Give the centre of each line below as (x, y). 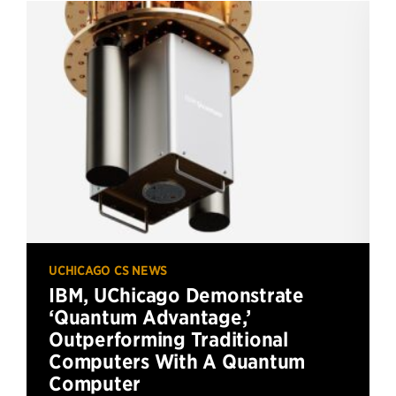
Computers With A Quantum (177, 362)
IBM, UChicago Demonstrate (176, 296)
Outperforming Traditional (168, 340)
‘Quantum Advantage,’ (150, 318)
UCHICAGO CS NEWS (108, 271)
